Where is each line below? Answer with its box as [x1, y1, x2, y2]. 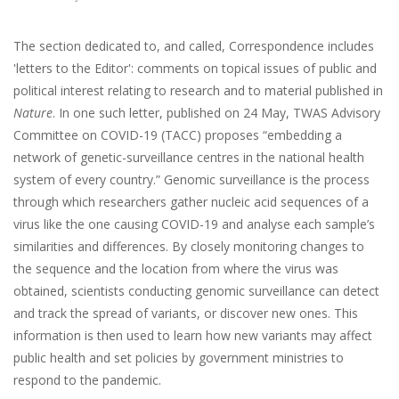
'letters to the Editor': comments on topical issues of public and [13, 59, 377, 77]
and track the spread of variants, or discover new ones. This [13, 304, 358, 322]
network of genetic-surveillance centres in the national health [13, 148, 364, 166]
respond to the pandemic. [13, 370, 161, 388]
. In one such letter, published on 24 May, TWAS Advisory [53, 103, 380, 121]
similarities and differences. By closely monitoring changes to [13, 237, 364, 255]
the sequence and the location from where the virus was [13, 259, 338, 277]
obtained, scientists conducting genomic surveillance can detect [13, 281, 379, 299]
